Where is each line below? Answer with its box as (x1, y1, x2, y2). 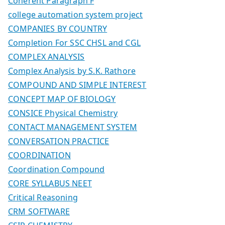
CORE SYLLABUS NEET (8, 177, 92, 189)
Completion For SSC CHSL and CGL (8, 37, 141, 48)
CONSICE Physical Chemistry (8, 107, 118, 119)
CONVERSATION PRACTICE (8, 135, 109, 147)
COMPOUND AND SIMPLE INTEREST (8, 79, 147, 90)
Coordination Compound (8, 163, 105, 175)
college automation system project (8, 9, 143, 20)
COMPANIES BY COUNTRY (8, 23, 107, 34)
